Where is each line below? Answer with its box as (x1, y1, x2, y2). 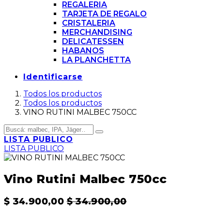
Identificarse (23, 72, 83, 82)
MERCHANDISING (62, 28, 132, 37)
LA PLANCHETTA (62, 55, 131, 65)
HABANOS (62, 46, 104, 56)
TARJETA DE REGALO (62, 9, 147, 19)
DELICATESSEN (62, 37, 124, 46)
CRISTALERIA (62, 18, 115, 28)
